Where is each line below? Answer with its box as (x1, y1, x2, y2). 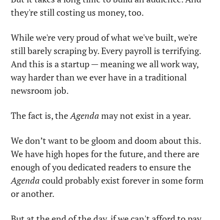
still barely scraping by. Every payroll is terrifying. (11, 44, 201, 56)
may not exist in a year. (99, 109, 192, 121)
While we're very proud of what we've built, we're (11, 31, 197, 43)
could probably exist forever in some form (40, 174, 204, 186)
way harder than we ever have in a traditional (11, 71, 187, 83)
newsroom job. (11, 84, 69, 96)
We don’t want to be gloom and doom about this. (11, 134, 201, 146)
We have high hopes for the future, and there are (11, 147, 199, 160)
